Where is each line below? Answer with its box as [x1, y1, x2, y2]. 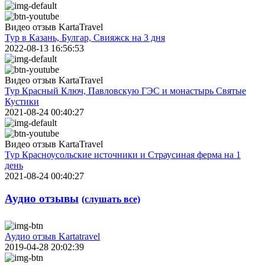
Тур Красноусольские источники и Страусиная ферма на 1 [5, 149, 241, 160]
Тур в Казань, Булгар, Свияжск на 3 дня [5, 32, 165, 43]
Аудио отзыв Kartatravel [5, 231, 100, 242]
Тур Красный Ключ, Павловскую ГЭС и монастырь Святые [5, 85, 246, 96]
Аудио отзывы [5, 192, 79, 205]
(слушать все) [82, 194, 140, 205]
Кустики [5, 96, 39, 106]
